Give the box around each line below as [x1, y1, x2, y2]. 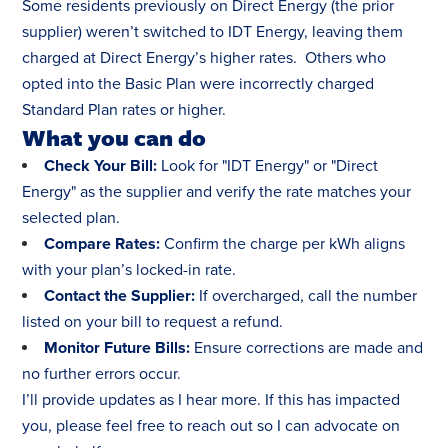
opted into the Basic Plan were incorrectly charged [22, 74, 375, 95]
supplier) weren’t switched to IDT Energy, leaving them [22, 22, 404, 43]
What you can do [22, 121, 207, 155]
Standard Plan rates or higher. [22, 100, 227, 121]
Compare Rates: [44, 234, 161, 255]
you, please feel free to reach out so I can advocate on [22, 416, 401, 437]
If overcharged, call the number [195, 286, 418, 307]
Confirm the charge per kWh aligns [160, 234, 406, 255]
